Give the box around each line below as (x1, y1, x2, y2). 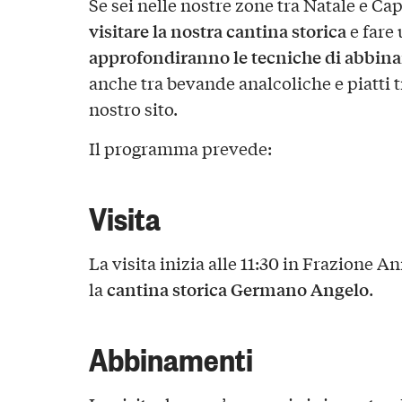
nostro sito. (88, 97, 178, 121)
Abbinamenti (88, 336, 253, 379)
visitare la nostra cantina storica (88, 18, 346, 44)
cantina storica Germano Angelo (106, 275, 369, 301)
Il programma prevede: (88, 136, 272, 161)
